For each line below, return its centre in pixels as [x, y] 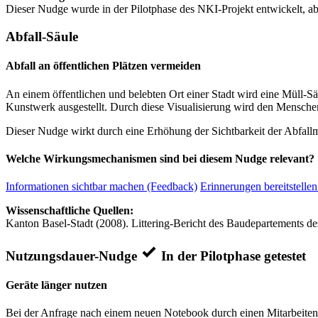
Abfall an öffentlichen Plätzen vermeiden [103, 66]
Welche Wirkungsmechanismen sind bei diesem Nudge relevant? [160, 158]
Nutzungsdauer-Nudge [73, 256]
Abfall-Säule [42, 36]
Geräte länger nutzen [56, 285]
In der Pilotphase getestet [234, 256]
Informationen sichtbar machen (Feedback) [102, 187]
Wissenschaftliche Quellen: [70, 211]
